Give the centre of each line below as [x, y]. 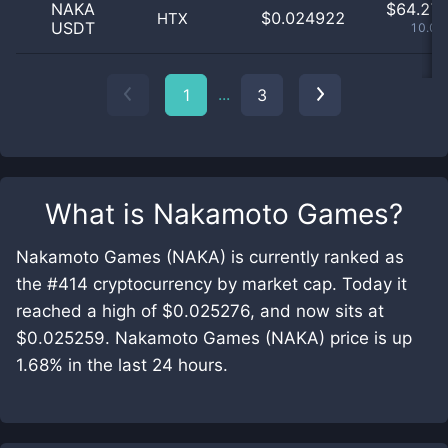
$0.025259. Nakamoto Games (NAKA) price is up [214, 338]
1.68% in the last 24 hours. [122, 365]
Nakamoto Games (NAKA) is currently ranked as [210, 257]
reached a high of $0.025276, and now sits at [200, 311]
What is [99, 214]
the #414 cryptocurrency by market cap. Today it [211, 284]
